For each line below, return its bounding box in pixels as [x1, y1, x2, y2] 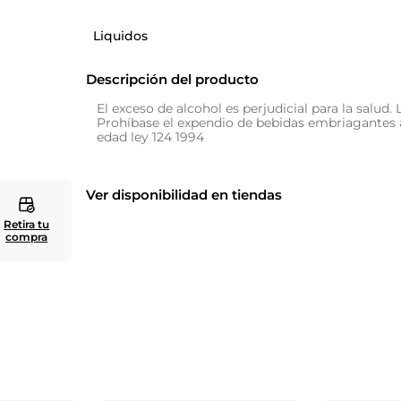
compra [5, 230, 48, 243]
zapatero [70, 17, 118, 33]
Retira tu [4, 218, 50, 231]
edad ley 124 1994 [97, 129, 205, 145]
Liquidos [93, 28, 149, 44]
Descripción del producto [86, 71, 260, 88]
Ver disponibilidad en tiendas [86, 186, 283, 203]
